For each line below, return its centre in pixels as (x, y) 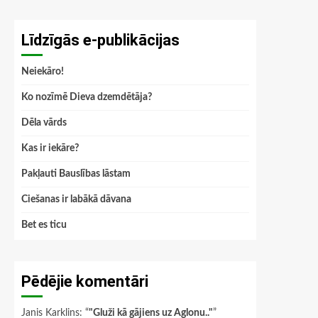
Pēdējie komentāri (85, 281)
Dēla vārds (44, 123)
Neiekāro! (43, 72)
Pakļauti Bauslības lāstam (76, 174)
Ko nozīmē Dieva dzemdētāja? (87, 97)
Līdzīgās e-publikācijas (100, 40)
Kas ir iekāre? (50, 148)
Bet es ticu (44, 225)
